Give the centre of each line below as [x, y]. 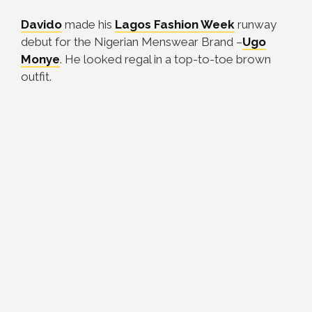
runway [256, 24]
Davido [41, 24]
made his [88, 24]
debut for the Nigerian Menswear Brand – [132, 42]
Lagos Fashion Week [175, 24]
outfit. [36, 77]
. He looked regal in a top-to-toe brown [165, 59]
